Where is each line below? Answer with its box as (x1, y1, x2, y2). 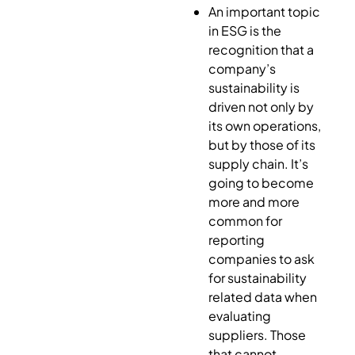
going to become (208, 174, 314, 191)
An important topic (208, 2, 320, 20)
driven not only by (208, 97, 314, 115)
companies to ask (208, 250, 315, 267)
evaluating (208, 307, 271, 324)
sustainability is (208, 78, 300, 96)
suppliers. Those (208, 326, 306, 343)
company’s (208, 59, 276, 77)
